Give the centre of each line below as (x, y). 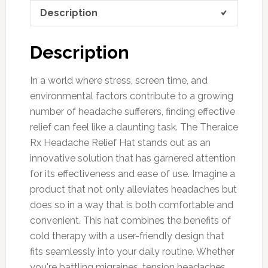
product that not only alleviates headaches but (133, 189)
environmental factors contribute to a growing (131, 96)
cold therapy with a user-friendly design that (127, 236)
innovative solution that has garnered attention (133, 158)
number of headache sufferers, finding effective (132, 111)
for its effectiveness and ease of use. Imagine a (132, 173)
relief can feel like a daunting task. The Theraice (134, 127)
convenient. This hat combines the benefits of (130, 220)
